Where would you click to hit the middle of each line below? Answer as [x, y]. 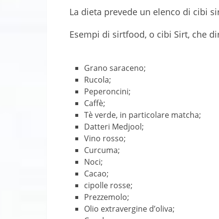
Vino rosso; [105, 138]
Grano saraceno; [115, 68]
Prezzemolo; [107, 197]
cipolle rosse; [109, 185]
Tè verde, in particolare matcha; [143, 115]
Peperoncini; [108, 91]
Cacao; [97, 173]
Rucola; [98, 79]
